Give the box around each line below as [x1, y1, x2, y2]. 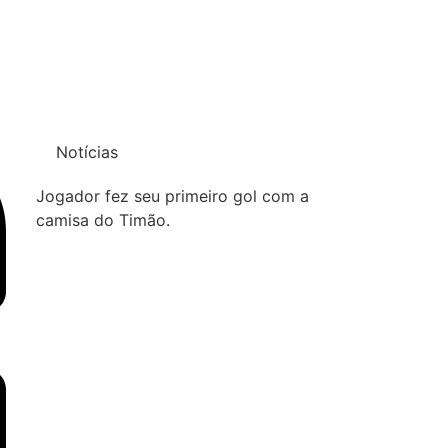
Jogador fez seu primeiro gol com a [36, 185, 309, 206]
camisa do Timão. [36, 209, 170, 230]
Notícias [56, 141, 118, 162]
